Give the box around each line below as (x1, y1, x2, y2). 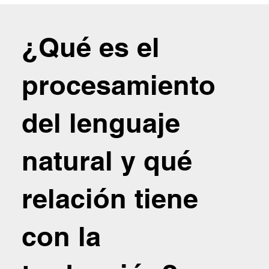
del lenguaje (21, 106, 180, 139)
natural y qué (21, 144, 192, 177)
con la (21, 220, 101, 252)
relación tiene (21, 182, 198, 214)
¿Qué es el (21, 31, 160, 63)
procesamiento (21, 68, 216, 101)
